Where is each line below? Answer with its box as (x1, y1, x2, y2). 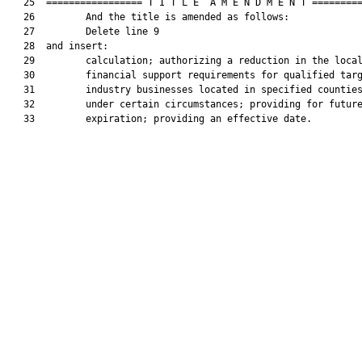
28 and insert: (6, 40, 108, 52)
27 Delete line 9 (6, 26, 159, 37)
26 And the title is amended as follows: (6, 11, 289, 23)
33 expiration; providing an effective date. (6, 113, 312, 124)
